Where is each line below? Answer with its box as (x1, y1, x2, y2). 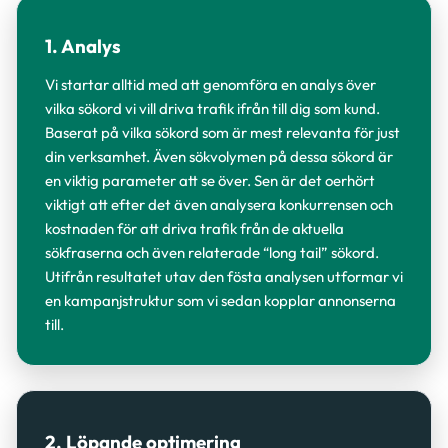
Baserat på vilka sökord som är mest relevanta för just (45, 123, 400, 142)
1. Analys (45, 34, 121, 58)
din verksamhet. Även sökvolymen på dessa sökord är (45, 147, 393, 166)
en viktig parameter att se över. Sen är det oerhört (45, 171, 375, 190)
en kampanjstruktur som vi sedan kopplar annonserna (45, 291, 396, 310)
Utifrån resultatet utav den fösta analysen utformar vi (45, 267, 403, 286)
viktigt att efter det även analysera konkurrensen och (45, 195, 393, 214)
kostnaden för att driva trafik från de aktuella (45, 219, 344, 238)
